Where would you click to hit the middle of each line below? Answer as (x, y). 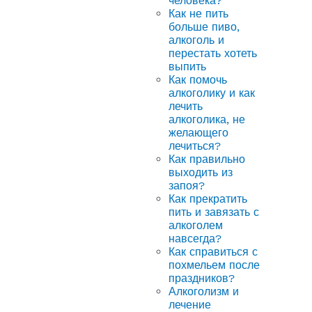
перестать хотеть (213, 53)
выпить (187, 66)
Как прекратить (208, 198)
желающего (198, 132)
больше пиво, (204, 26)
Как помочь (198, 79)
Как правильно (207, 159)
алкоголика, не (207, 119)
